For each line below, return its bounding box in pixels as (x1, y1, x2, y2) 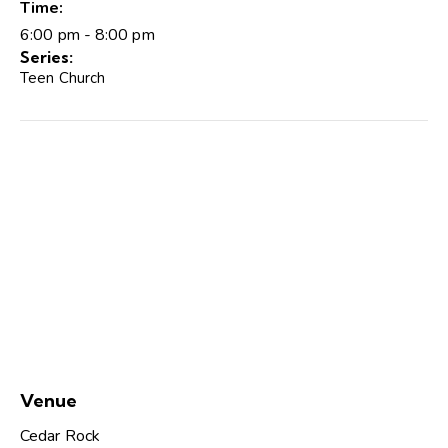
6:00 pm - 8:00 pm (20, 24, 155, 47)
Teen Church (20, 68, 106, 89)
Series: (20, 47, 73, 68)
